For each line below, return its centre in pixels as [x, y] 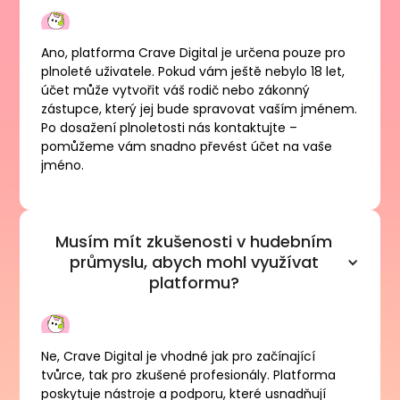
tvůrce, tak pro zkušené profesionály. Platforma [189, 375]
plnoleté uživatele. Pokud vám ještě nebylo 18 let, [193, 72]
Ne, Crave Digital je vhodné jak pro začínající [179, 356]
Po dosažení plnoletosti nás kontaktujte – [170, 128]
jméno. [63, 166]
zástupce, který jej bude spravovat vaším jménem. [200, 109]
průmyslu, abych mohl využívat [194, 262]
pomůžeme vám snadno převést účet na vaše [187, 147]
